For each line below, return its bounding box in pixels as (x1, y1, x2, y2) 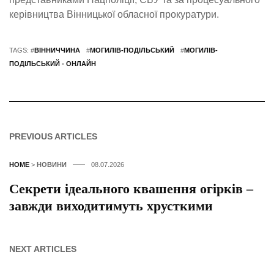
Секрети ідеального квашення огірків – (9, 181, 253, 197)
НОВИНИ (37, 161, 67, 169)
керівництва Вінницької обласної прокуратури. (9, 9, 219, 20)
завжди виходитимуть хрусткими (9, 198, 213, 214)
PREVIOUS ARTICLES (9, 131, 97, 142)
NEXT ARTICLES (9, 244, 76, 254)
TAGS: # (9, 46, 34, 54)
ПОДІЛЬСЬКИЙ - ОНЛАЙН (9, 60, 96, 68)
